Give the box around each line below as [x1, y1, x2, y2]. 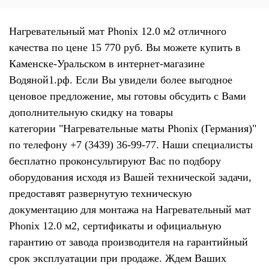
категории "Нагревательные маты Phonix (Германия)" [9, 122, 256, 134]
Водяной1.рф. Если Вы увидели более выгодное [9, 74, 232, 86]
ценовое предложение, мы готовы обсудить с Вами [9, 90, 246, 102]
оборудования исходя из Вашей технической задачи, [9, 171, 252, 183]
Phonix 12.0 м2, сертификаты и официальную [9, 220, 221, 232]
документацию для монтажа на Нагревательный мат [9, 204, 251, 216]
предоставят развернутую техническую [9, 187, 192, 199]
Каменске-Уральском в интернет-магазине [9, 58, 205, 70]
